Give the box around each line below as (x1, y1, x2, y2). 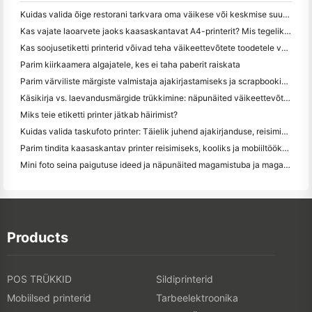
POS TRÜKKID (7, 272, 72, 285)
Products (7, 228, 68, 246)
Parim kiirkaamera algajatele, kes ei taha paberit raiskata (20, 58, 240, 70)
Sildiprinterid (156, 272, 213, 285)
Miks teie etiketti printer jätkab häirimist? (20, 109, 178, 120)
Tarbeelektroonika (156, 291, 238, 304)
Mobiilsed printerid (7, 291, 91, 304)
